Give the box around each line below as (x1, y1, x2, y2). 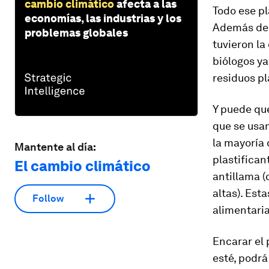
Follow (32, 193, 64, 205)
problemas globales (25, 26, 128, 39)
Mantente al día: (14, 140, 96, 153)
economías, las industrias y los (25, 11, 181, 25)
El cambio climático (14, 157, 151, 175)
